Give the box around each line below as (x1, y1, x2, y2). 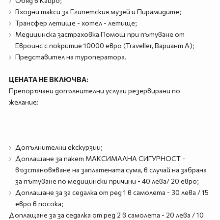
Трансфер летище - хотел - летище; (15, 19, 137, 27)
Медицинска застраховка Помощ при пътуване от (15, 30, 185, 38)
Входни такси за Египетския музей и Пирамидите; (15, 7, 181, 16)
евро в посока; (15, 199, 63, 208)
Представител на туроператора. (15, 53, 127, 61)
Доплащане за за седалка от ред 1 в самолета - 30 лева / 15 (15, 188, 209, 196)
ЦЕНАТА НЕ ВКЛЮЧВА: (8, 75, 88, 83)
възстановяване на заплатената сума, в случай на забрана (15, 165, 207, 174)
